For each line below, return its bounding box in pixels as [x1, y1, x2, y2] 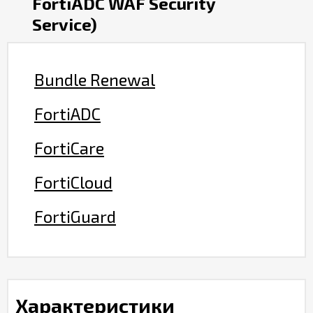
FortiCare [34, 138, 104, 159]
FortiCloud [34, 172, 112, 193]
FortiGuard [34, 206, 116, 227]
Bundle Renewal [34, 69, 155, 90]
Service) [32, 14, 97, 35]
